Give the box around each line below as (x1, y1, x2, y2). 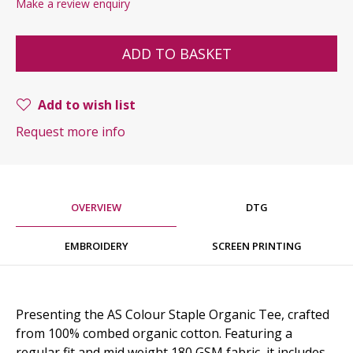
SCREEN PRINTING (212, 239, 302, 254)
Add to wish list (38, 96, 136, 114)
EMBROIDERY (64, 239, 128, 254)
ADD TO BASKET (121, 44, 232, 64)
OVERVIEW (71, 200, 121, 215)
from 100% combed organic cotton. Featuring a (16, 324, 292, 342)
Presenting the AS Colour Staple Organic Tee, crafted (16, 305, 329, 323)
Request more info (16, 123, 125, 141)
